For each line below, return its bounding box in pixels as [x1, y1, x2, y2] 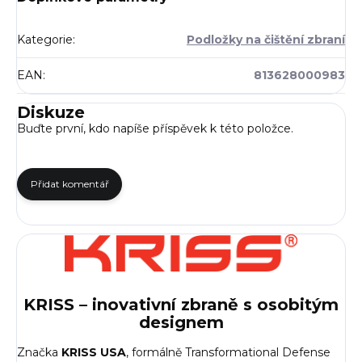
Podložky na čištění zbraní [187, 32, 345, 47]
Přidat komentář [30, 177, 109, 190]
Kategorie [17, 32, 73, 47]
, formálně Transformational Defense [126, 345, 330, 360]
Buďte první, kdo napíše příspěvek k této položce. [17, 120, 293, 136]
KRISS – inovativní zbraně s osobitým [23, 294, 339, 314]
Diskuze [17, 102, 85, 122]
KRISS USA [61, 345, 126, 360]
